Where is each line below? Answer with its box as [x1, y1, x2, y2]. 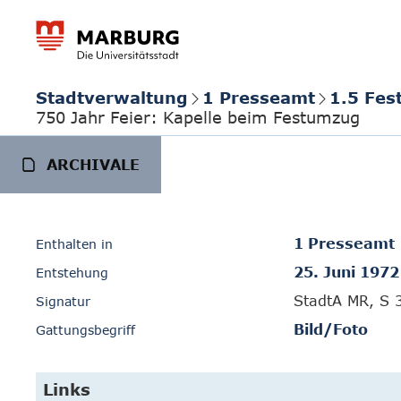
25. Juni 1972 [294, 264, 399, 280]
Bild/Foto [294, 321, 368, 337]
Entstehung [36, 265, 108, 280]
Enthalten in [36, 236, 113, 252]
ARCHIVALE [47, 157, 140, 173]
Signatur [36, 294, 90, 309]
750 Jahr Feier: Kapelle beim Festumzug [36, 107, 360, 127]
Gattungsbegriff [36, 322, 135, 337]
